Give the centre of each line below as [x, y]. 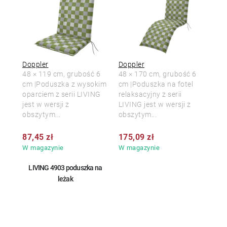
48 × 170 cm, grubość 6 [157, 74]
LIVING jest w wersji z [155, 104]
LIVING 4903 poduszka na [65, 168]
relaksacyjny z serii [150, 94]
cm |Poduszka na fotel [156, 84]
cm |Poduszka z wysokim [64, 84]
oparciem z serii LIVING [62, 94]
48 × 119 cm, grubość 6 [61, 74]
